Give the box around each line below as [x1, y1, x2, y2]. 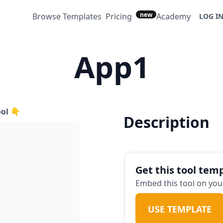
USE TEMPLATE [148, 203, 212, 215]
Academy [156, 11, 191, 22]
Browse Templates [32, 11, 102, 22]
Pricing [106, 11, 132, 22]
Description [123, 112, 210, 132]
